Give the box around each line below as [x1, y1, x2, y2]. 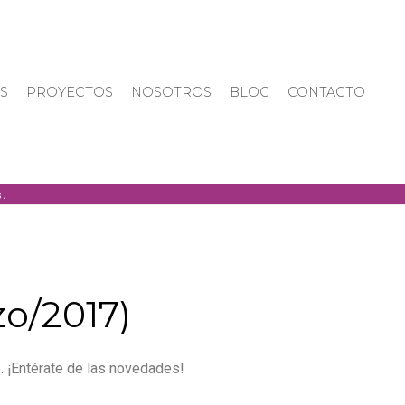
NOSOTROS [131, 84, 212, 101]
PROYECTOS [26, 84, 113, 101]
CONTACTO [287, 84, 365, 101]
